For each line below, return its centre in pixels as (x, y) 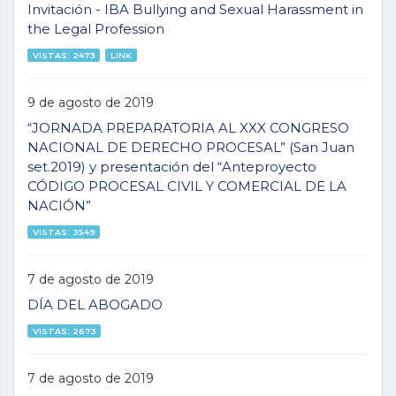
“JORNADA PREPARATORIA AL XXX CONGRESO (188, 128)
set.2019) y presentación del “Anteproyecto (172, 167)
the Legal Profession (96, 29)
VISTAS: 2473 (64, 55)
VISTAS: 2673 (64, 331)
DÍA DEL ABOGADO (95, 305)
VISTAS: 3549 (64, 232)
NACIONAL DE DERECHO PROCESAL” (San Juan (191, 147)
